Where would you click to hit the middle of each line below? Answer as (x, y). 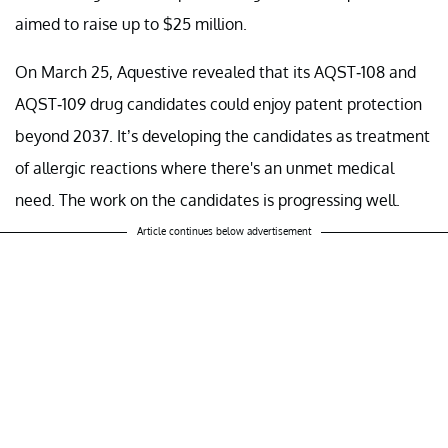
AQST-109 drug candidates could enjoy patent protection (218, 104)
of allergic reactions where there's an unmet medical (204, 168)
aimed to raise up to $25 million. (131, 24)
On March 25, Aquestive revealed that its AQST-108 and (215, 72)
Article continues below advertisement (224, 231)
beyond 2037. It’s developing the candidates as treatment (222, 136)
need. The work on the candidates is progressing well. (207, 200)
